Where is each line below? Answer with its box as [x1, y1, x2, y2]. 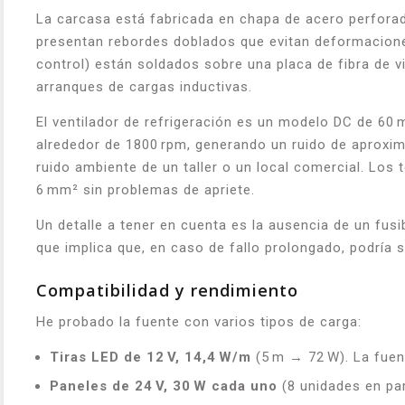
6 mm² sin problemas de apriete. [36, 181, 255, 198]
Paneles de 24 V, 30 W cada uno [50, 377, 278, 394]
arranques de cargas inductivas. [36, 78, 252, 95]
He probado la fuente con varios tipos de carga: [36, 313, 362, 330]
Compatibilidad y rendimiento [36, 278, 298, 301]
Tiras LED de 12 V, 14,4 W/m [50, 348, 251, 365]
